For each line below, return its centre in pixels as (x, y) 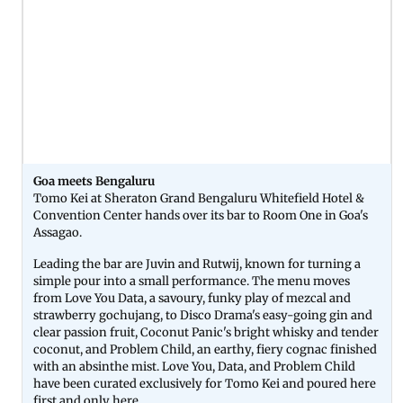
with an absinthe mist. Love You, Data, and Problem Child (194, 366)
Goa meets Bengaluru (94, 181)
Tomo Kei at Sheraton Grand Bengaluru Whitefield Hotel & (199, 198)
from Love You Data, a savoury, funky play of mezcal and (192, 298)
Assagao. (59, 232)
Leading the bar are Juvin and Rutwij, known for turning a (197, 264)
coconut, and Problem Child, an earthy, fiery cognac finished (205, 349)
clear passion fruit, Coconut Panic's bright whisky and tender (206, 332)
